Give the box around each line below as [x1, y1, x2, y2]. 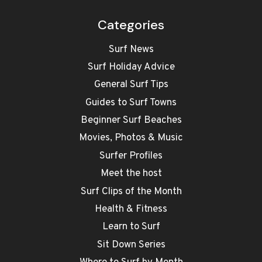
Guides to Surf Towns [85, 96, 177, 110]
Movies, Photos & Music [79, 132, 183, 145]
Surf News [108, 43, 154, 56]
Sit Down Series [96, 239, 166, 252]
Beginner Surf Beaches [80, 114, 182, 127]
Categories [98, 16, 164, 34]
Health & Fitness [95, 203, 167, 216]
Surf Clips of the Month [80, 185, 182, 198]
